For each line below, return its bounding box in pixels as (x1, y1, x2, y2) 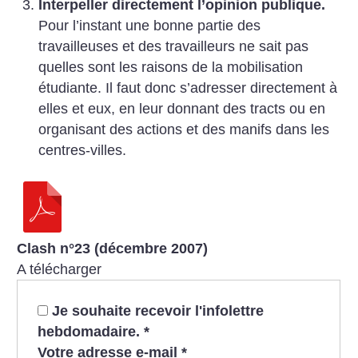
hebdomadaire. (37, 323, 144, 340)
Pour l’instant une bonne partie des (38, 17, 261, 34)
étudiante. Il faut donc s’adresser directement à (38, 79, 337, 96)
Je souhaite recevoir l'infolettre (51, 302, 264, 319)
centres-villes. (38, 141, 126, 158)
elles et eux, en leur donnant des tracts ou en (38, 100, 325, 117)
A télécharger (17, 261, 102, 278)
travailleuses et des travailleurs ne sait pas (38, 38, 308, 54)
